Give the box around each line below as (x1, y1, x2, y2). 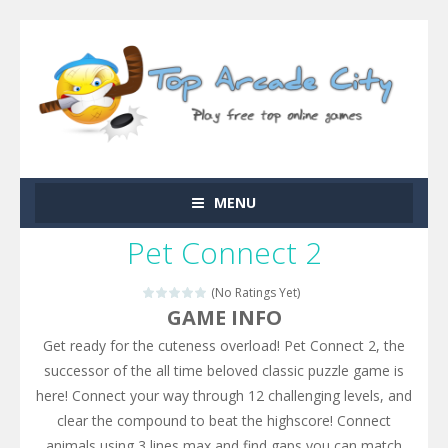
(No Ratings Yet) (208, 283, 300, 301)
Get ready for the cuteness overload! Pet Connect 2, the (43, 335, 405, 355)
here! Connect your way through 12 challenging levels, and (36, 385, 412, 405)
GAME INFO (166, 303, 282, 331)
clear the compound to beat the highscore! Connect (57, 410, 391, 430)
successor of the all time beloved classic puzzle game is (44, 360, 404, 380)
